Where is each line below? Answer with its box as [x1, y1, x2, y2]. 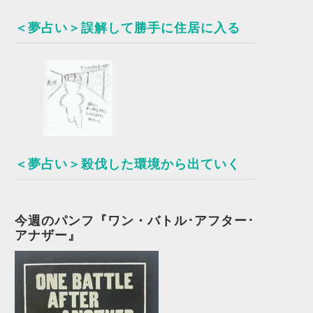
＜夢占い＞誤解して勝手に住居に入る [15, 20, 241, 35]
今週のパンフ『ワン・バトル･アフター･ [15, 213, 255, 228]
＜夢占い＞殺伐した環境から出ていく [15, 156, 241, 172]
